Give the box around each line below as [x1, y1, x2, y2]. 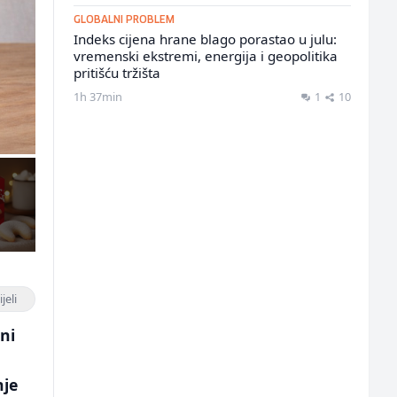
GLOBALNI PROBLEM [73, 15, 175, 25]
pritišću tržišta [73, 64, 160, 82]
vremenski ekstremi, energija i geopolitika [73, 47, 338, 65]
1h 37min [73, 89, 122, 105]
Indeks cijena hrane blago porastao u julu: [73, 30, 337, 48]
